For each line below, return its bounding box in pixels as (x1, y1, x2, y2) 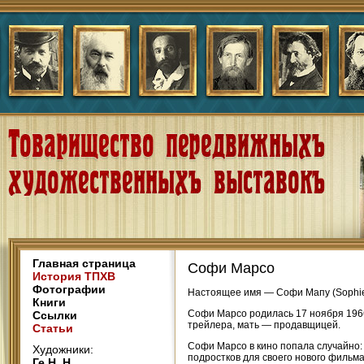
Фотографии (32, 283, 106, 296)
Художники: (32, 343, 93, 356)
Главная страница (32, 257, 136, 270)
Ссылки (32, 309, 77, 322)
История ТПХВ (32, 270, 115, 283)
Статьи (32, 322, 73, 335)
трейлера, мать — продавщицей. (188, 319, 340, 331)
